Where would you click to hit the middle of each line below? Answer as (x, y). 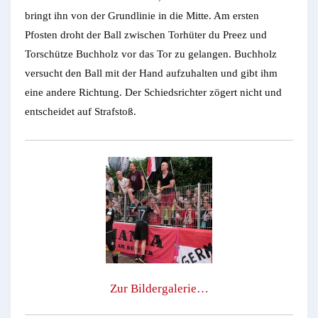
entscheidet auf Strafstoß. (81, 112)
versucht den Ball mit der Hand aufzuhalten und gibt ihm (151, 73)
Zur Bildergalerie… (159, 288)
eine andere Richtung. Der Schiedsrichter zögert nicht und (153, 93)
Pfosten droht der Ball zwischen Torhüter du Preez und (146, 35)
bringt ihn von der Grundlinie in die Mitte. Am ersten (142, 16)
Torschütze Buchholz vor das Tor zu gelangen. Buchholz (151, 54)
